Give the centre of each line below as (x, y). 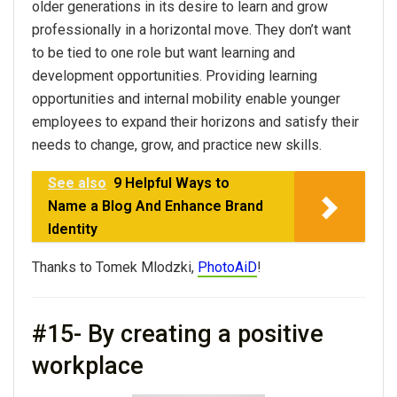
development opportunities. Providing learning (175, 76)
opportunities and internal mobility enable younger (186, 99)
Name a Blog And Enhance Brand (156, 206)
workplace (88, 366)
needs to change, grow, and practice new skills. (177, 145)
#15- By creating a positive (178, 334)
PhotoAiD (227, 268)
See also (77, 183)
